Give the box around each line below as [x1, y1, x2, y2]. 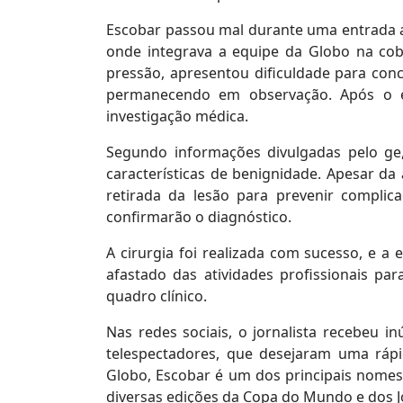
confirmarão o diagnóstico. [106, 207, 291, 228]
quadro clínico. [106, 286, 207, 307]
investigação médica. [106, 106, 248, 127]
